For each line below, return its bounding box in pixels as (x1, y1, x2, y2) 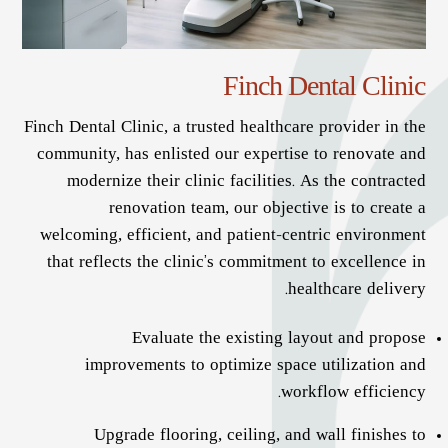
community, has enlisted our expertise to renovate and (36, 146, 426, 164)
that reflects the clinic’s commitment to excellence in (46, 254, 426, 272)
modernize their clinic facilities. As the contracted (66, 173, 426, 191)
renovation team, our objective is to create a (108, 200, 426, 218)
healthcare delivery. (287, 281, 426, 299)
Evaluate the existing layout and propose (131, 330, 426, 348)
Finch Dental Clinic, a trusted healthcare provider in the (23, 119, 426, 137)
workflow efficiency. (280, 384, 426, 402)
